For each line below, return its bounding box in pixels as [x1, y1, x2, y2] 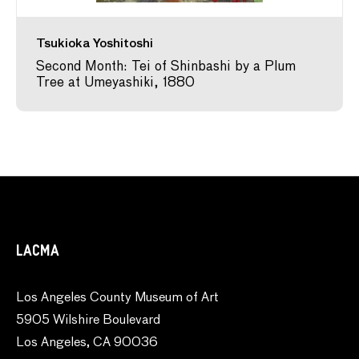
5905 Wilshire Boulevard [16, 314, 160, 327]
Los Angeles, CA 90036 [16, 337, 158, 349]
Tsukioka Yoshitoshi [36, 38, 153, 50]
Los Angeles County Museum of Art [16, 292, 219, 305]
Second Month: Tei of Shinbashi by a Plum [36, 60, 296, 74]
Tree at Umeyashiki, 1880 [36, 76, 195, 90]
